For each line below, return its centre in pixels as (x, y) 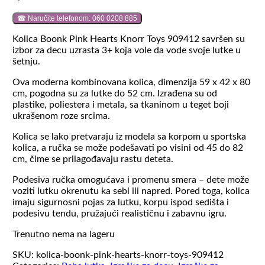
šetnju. (26, 61)
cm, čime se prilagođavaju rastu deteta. (93, 159)
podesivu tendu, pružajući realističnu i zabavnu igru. (119, 213)
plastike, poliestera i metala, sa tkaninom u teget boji (120, 104)
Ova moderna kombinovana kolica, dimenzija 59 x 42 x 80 (131, 82)
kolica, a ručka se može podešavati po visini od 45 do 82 (127, 148)
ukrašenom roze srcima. (61, 116)
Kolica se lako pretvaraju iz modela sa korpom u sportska (129, 136)
